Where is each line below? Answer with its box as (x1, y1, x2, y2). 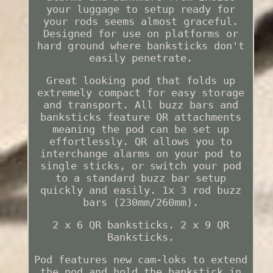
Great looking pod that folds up (46, 74, 235, 87)
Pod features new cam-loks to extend (34, 253, 247, 266)
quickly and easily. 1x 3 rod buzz (40, 184, 241, 197)
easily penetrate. (88, 52, 193, 65)
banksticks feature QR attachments (40, 111, 241, 124)
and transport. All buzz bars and (43, 99, 238, 112)
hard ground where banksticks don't (37, 40, 244, 52)
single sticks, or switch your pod (40, 160, 241, 172)
